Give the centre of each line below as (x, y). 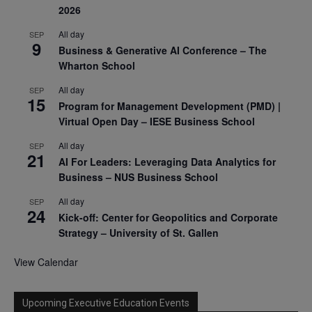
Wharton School (97, 65)
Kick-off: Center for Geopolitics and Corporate (168, 217)
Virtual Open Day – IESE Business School (157, 121)
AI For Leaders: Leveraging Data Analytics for (167, 161)
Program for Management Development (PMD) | (170, 106)
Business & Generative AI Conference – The (163, 50)
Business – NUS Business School (138, 177)
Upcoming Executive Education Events (106, 303)
